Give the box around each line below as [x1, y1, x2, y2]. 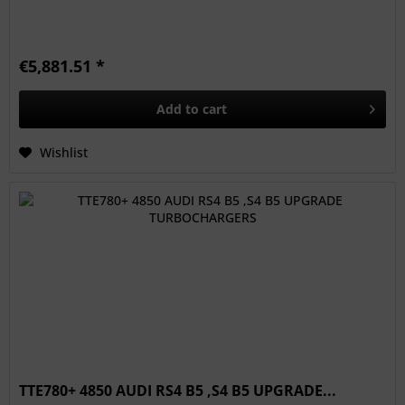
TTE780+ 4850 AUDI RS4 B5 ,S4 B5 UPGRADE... [19, 380, 337, 400]
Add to [156, 100, 200, 118]
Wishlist [40, 144, 89, 162]
